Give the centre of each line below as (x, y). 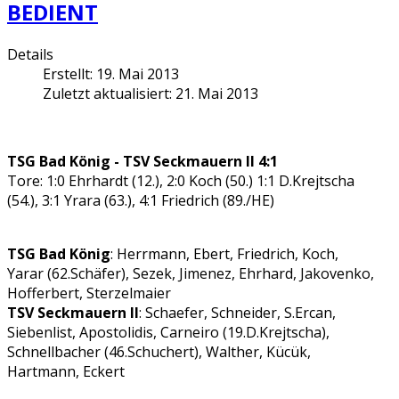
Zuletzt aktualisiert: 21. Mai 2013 (151, 94)
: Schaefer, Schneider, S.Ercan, (237, 313)
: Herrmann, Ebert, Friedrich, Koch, (224, 254)
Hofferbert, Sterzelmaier (89, 293)
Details (30, 55)
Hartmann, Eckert (66, 372)
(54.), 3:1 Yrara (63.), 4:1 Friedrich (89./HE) (141, 201)
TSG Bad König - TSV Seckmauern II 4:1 (142, 162)
